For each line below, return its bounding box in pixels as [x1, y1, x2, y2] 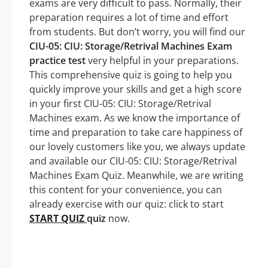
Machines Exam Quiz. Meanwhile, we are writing [29, 169, 243, 182]
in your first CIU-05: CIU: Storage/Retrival [29, 97, 211, 111]
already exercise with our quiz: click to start [29, 197, 224, 211]
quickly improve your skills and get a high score [29, 83, 242, 96]
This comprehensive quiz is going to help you [29, 68, 232, 82]
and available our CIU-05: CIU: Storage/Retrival [29, 154, 237, 168]
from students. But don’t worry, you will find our [29, 25, 245, 39]
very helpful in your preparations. [86, 54, 239, 68]
